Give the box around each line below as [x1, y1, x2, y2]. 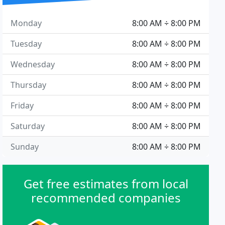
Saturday [11, 121, 45, 132]
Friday [11, 100, 34, 111]
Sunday [11, 141, 39, 152]
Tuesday [11, 38, 42, 49]
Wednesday [11, 59, 55, 70]
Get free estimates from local [23, 175, 188, 192]
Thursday [11, 79, 47, 90]
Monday [11, 18, 42, 29]
